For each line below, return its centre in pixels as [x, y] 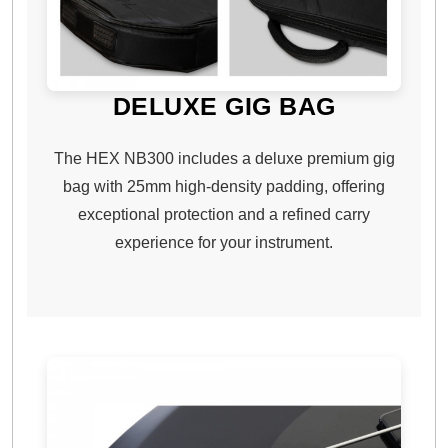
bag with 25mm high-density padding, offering [224, 186]
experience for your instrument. [224, 242]
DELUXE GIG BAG [224, 105]
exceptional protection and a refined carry [224, 214]
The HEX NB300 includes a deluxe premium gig [224, 158]
